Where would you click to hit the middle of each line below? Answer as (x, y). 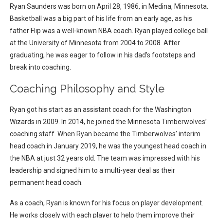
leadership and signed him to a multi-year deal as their (92, 171)
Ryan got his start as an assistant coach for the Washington (100, 110)
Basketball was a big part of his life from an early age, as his (101, 19)
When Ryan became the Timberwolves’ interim (129, 134)
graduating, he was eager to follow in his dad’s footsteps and (102, 55)
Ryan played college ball (171, 31)
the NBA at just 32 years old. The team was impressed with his (105, 158)
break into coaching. (40, 67)
